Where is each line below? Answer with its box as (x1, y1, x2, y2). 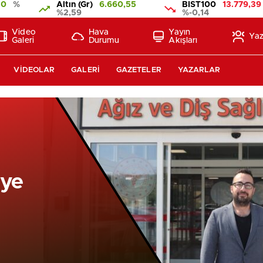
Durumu (89, 36, 119, 45)
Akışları (168, 36, 198, 45)
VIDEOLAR (14, 66, 55, 74)
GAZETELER (116, 66, 161, 74)
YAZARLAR (177, 66, 221, 74)
